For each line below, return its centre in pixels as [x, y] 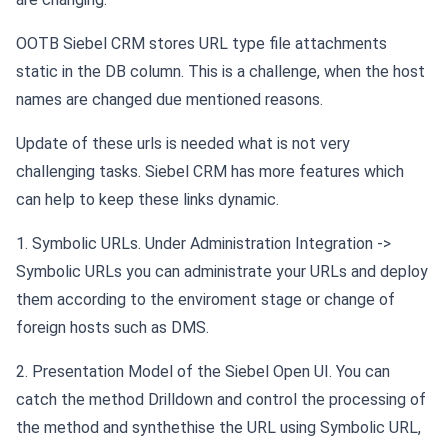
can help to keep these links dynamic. [147, 200]
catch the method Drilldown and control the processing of [221, 400]
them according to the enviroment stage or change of [205, 300]
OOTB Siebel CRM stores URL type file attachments [201, 44]
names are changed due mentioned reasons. [169, 100]
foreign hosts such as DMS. [112, 328]
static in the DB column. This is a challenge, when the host [220, 72]
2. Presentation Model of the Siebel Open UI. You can [203, 372]
